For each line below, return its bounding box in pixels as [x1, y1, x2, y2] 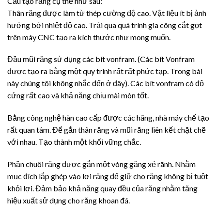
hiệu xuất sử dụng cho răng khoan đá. [7, 196, 130, 205]
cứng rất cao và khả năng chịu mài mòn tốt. [7, 91, 149, 100]
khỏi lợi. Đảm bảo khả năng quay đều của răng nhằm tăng [7, 184, 198, 193]
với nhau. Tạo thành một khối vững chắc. [7, 137, 141, 147]
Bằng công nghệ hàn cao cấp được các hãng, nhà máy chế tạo [7, 113, 209, 123]
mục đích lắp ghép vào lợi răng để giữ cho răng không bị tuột [7, 171, 208, 181]
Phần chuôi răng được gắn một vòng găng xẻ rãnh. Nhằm [7, 159, 196, 169]
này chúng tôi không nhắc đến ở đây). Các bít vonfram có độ [7, 78, 204, 88]
